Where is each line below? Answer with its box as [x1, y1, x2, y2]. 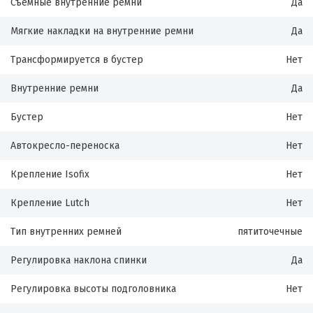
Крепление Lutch [10, 197, 89, 209]
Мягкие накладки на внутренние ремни [10, 25, 194, 37]
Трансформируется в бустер [10, 54, 143, 66]
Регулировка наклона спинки [10, 254, 147, 266]
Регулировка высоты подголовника [10, 283, 176, 295]
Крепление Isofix [10, 168, 89, 180]
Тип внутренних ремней [10, 226, 122, 238]
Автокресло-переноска [10, 140, 119, 152]
